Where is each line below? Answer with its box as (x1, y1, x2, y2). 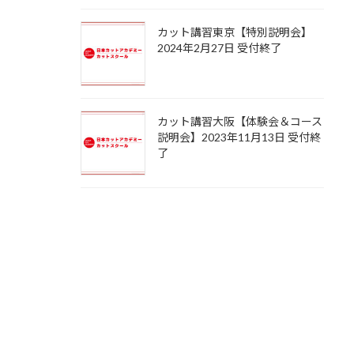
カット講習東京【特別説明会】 (157, 25, 312, 40)
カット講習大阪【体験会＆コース (157, 115, 322, 129)
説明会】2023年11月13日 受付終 (157, 130, 321, 145)
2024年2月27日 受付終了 (157, 41, 281, 55)
